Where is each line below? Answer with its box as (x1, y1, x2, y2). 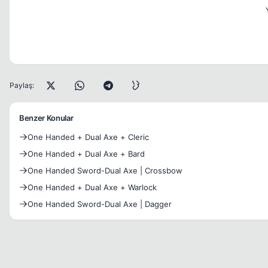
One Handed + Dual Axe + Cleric (28, 132, 149, 142)
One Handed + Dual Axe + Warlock (28, 182, 157, 192)
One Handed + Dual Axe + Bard (28, 149, 145, 159)
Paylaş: (10, 81, 34, 90)
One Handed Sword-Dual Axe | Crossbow (28, 166, 182, 175)
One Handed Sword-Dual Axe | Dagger (28, 199, 172, 209)
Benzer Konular (19, 113, 74, 123)
